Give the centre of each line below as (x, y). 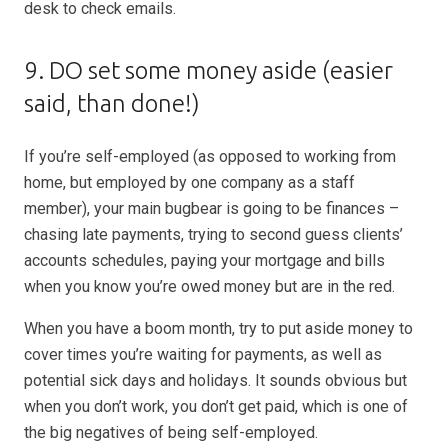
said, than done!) (112, 103)
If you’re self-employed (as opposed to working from (210, 156)
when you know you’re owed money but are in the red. (209, 286)
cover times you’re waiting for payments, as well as (203, 354)
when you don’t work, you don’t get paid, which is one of (216, 406)
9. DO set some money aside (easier (208, 70)
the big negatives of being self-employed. (171, 432)
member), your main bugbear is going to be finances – (211, 208)
